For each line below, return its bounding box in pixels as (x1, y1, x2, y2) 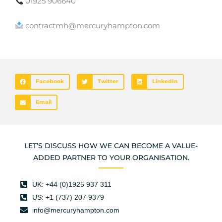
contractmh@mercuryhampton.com (23, 21, 160, 30)
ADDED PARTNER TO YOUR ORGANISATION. (33, 153, 189, 163)
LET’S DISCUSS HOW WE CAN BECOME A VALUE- (24, 141, 198, 151)
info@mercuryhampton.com (32, 206, 119, 215)
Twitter (97, 78, 118, 85)
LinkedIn (152, 78, 178, 85)
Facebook (35, 78, 64, 85)
